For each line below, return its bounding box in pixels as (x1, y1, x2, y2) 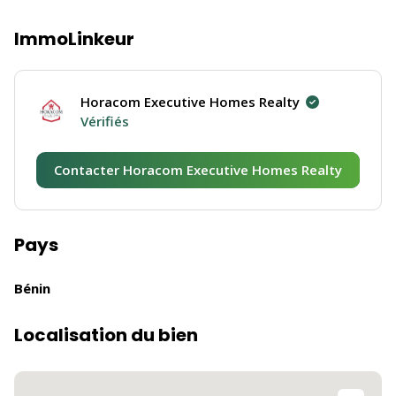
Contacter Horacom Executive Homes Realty (54, 161, 342, 179)
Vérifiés (80, 112, 129, 130)
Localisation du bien (14, 323, 198, 347)
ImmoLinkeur (14, 27, 134, 51)
